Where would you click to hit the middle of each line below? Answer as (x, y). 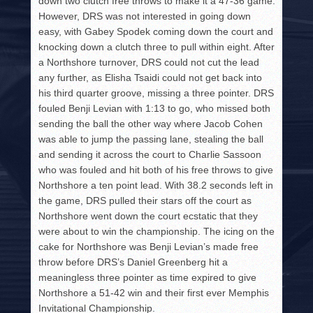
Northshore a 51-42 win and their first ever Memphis (154, 293)
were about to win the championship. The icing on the (157, 232)
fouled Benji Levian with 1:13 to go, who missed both (155, 109)
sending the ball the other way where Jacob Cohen (151, 124)
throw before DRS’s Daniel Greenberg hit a (133, 262)
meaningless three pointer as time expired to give (148, 278)
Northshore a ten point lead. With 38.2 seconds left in (156, 185)
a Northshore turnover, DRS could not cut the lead (149, 63)
